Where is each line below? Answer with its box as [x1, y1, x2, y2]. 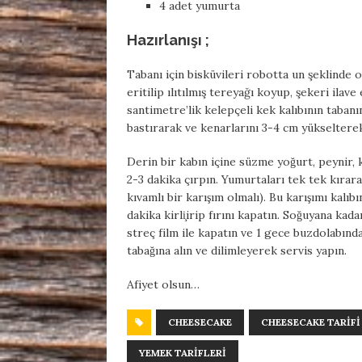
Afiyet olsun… [127, 277, 200, 293]
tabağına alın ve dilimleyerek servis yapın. [127, 243, 347, 259]
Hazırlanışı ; [127, 32, 209, 49]
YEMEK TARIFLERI [139, 347, 226, 360]
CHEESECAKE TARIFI [261, 316, 360, 329]
